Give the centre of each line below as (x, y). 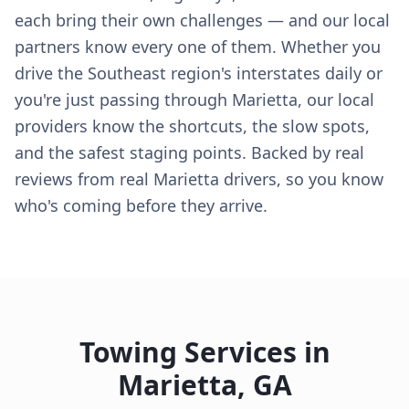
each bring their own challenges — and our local (202, 20)
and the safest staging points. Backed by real (189, 152)
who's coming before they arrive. (141, 205)
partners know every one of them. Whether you (198, 47)
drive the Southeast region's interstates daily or (199, 73)
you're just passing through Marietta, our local (194, 100)
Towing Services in (204, 352)
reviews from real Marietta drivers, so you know (199, 179)
